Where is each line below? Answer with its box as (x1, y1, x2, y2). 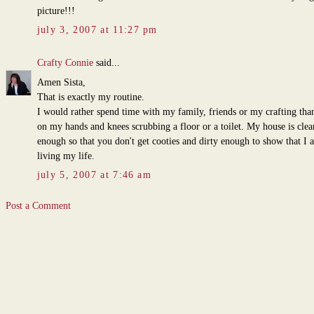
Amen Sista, (36, 77, 86, 88)
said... (93, 57, 120, 69)
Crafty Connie (36, 57, 93, 69)
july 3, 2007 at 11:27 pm (36, 25, 158, 36)
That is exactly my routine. (36, 92, 144, 103)
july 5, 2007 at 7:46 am (36, 170, 151, 181)
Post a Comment (5, 200, 71, 212)
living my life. (36, 151, 95, 162)
